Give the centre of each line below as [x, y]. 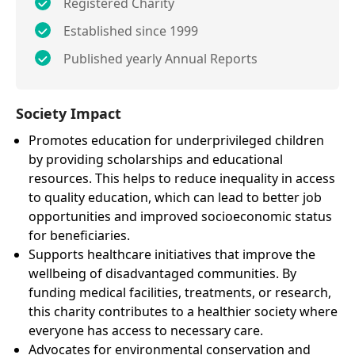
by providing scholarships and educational [156, 159]
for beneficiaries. [79, 235]
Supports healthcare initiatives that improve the [172, 254]
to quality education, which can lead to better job [175, 197]
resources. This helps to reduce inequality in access [182, 178]
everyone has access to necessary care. [146, 330]
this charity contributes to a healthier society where [183, 311]
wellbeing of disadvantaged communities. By [162, 273]
